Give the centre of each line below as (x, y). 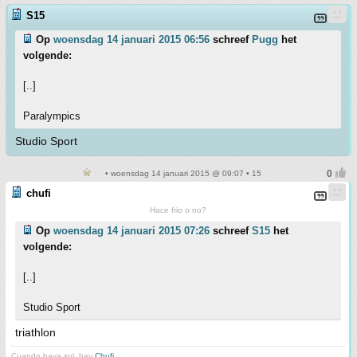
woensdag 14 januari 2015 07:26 (131, 231)
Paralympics (52, 116)
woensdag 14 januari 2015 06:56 (131, 39)
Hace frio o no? (178, 210)
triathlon (35, 332)
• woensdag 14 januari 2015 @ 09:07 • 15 (182, 173)
